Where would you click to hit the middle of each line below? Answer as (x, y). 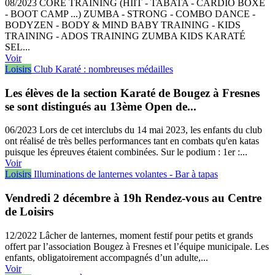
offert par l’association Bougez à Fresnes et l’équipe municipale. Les (137, 246)
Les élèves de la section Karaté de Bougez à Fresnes (132, 93)
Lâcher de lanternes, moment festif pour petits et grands (145, 235)
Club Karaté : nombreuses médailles (103, 69)
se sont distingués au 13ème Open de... (101, 106)
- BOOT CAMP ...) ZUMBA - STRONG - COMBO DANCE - (130, 14)
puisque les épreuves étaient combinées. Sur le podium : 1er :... (126, 152)
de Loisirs (29, 212)
